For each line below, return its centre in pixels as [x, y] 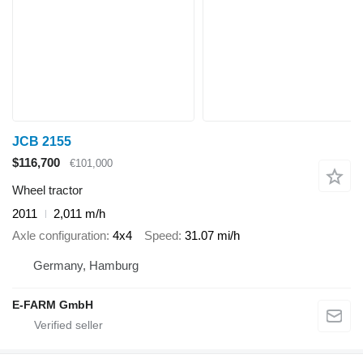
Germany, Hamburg [86, 266]
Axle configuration [59, 235]
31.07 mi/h [212, 235]
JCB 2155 [42, 141]
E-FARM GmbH [53, 305]
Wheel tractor [47, 190]
